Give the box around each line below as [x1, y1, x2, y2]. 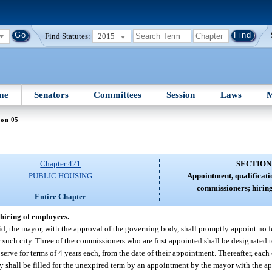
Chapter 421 [40, 159, 81, 169]
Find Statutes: [45, 31, 91, 41]
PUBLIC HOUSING [29, 171, 93, 181]
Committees [93, 89, 142, 100]
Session [166, 89, 195, 100]
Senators [33, 89, 69, 100]
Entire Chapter [35, 191, 87, 201]
